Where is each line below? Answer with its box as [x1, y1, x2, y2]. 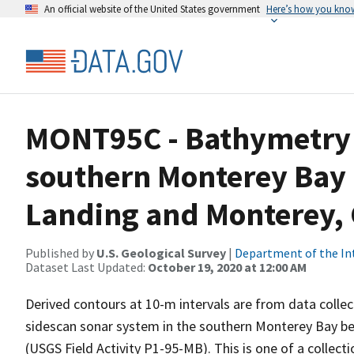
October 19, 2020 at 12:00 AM [148, 259, 307, 275]
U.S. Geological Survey [96, 245, 226, 261]
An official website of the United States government [44, 2, 260, 15]
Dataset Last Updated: [25, 259, 148, 275]
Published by [25, 245, 96, 261]
